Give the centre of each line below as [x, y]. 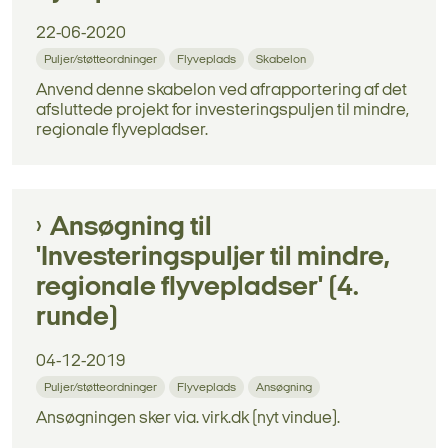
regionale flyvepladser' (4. [197, 288]
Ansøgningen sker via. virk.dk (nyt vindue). [188, 418]
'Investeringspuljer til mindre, [213, 258]
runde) [77, 318]
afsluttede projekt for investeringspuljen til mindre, [222, 111]
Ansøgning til [131, 228]
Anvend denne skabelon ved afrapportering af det [221, 91]
